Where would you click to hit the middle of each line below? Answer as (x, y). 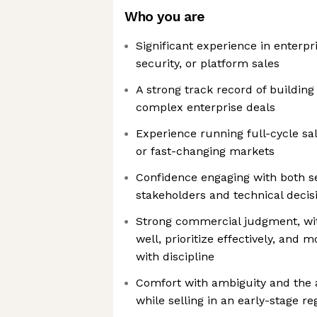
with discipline (175, 257)
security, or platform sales (208, 63)
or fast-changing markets (205, 151)
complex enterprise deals (206, 107)
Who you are (165, 17)
